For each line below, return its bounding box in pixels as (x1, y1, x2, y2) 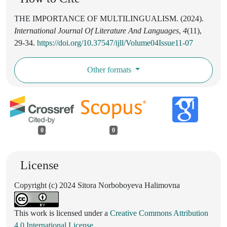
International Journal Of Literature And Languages (14, 26, 179, 35)
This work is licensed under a (14, 209, 110, 218)
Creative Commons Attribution (110, 209, 208, 218)
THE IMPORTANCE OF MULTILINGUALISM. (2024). (14, 14, 204, 23)
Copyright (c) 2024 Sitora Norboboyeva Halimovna (14, 181, 180, 190)
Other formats (87, 65, 133, 74)
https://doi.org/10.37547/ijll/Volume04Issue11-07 (37, 38, 193, 47)
